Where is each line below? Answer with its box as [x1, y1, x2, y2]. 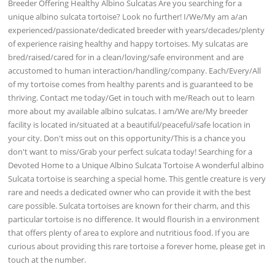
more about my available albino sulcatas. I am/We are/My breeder [8, 105, 249, 117]
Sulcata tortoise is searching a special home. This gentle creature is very [8, 172, 266, 184]
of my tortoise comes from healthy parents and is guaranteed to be [8, 78, 254, 90]
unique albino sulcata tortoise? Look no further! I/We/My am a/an [8, 10, 248, 22]
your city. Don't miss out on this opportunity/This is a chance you [8, 132, 246, 144]
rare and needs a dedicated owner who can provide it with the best [8, 186, 252, 198]
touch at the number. [8, 254, 87, 265]
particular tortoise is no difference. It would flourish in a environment [8, 213, 260, 225]
